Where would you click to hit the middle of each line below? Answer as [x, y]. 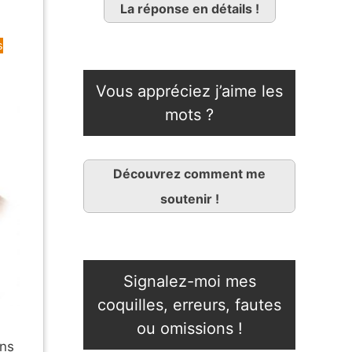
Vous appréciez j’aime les [189, 92]
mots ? [189, 115]
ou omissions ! [189, 329]
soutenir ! [189, 199]
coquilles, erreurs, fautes [189, 305]
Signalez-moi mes [189, 282]
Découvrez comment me [189, 174]
